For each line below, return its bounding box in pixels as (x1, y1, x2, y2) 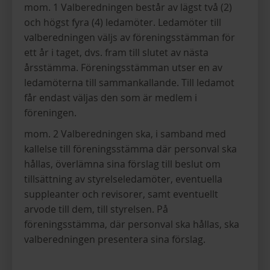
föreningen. (24, 106, 77, 119)
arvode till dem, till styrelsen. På (24, 202, 168, 216)
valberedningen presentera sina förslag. (24, 233, 206, 246)
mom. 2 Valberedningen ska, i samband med (24, 127, 226, 140)
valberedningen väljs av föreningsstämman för (24, 31, 235, 44)
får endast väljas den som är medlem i (24, 91, 197, 104)
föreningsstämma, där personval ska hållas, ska (24, 218, 239, 231)
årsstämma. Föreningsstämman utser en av (24, 61, 222, 74)
